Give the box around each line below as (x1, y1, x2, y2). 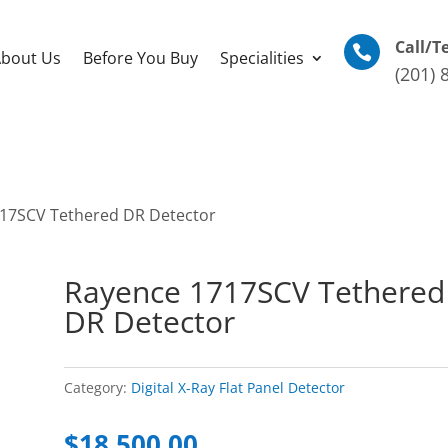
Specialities (220, 47, 304, 69)
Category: (64, 378, 132, 398)
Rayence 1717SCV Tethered (64, 271, 446, 313)
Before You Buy (83, 47, 198, 69)
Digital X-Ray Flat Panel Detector (131, 378, 346, 398)
